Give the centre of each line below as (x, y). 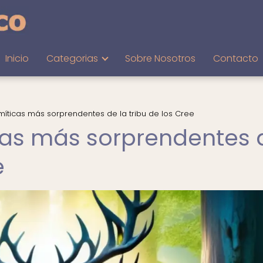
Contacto (235, 58)
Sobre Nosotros (160, 58)
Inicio (17, 58)
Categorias (72, 58)
